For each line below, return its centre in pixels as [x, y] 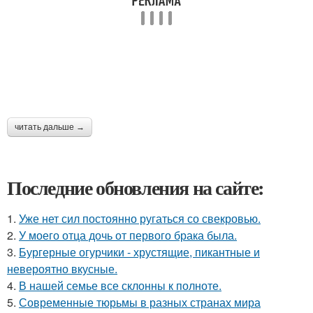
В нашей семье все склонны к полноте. [120, 285]
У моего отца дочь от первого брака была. [128, 235]
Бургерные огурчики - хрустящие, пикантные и [139, 252]
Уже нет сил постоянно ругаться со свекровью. [140, 218]
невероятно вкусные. [62, 268]
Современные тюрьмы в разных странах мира [140, 302]
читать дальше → [50, 127]
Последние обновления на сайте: [136, 187]
